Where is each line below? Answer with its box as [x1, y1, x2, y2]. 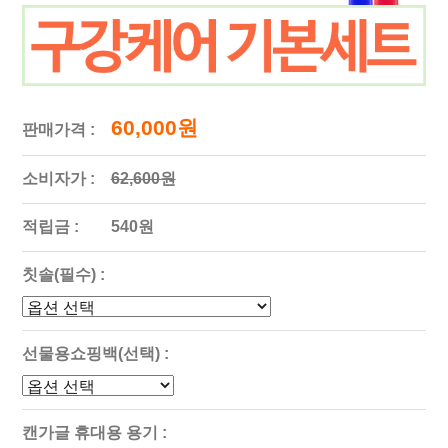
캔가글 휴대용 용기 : [21, 423, 167, 441]
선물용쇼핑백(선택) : [21, 344, 169, 362]
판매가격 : [21, 120, 95, 138]
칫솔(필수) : [21, 265, 105, 283]
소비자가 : [21, 169, 95, 187]
